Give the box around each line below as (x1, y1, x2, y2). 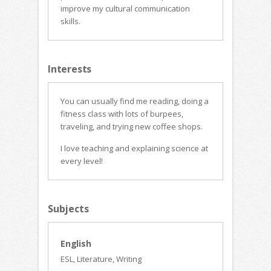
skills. (60, 16, 80, 27)
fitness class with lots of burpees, (60, 108, 183, 119)
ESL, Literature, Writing (60, 253, 142, 264)
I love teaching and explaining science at (60, 143, 208, 154)
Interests (48, 62, 92, 76)
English (60, 238, 91, 249)
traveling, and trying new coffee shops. (60, 121, 203, 132)
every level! (60, 155, 103, 166)
